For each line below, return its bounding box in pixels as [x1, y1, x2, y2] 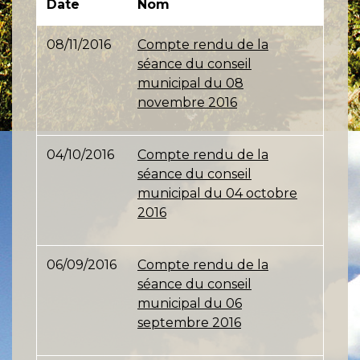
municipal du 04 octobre [137, 186, 297, 201]
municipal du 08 [137, 76, 243, 91]
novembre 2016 [137, 95, 237, 110]
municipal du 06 [137, 296, 242, 311]
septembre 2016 [137, 315, 241, 330]
